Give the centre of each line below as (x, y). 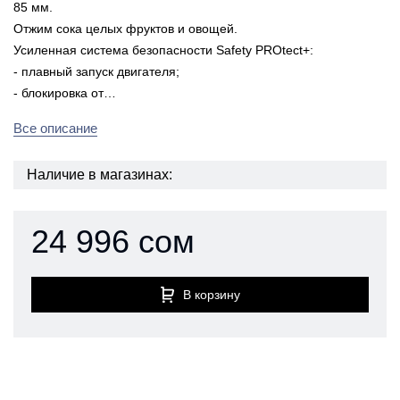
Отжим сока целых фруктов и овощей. (125, 29)
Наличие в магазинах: (100, 175)
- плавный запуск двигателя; (96, 71)
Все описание (55, 128)
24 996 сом (113, 242)
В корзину (211, 295)
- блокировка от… (65, 93)
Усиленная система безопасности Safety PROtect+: (163, 50)
